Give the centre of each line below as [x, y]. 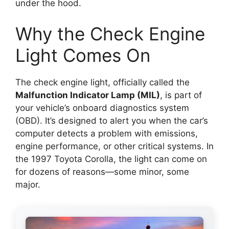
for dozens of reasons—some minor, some [102, 171]
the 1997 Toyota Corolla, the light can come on [111, 159]
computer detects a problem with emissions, [107, 133]
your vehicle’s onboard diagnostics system [102, 108]
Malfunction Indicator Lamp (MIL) [88, 95]
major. [28, 184]
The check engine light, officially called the [102, 82]
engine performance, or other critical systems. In [114, 146]
